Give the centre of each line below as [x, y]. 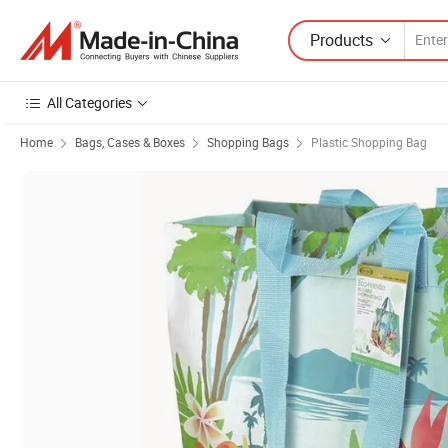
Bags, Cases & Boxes [130, 142]
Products [341, 39]
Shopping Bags [248, 142]
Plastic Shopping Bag [369, 142]
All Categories [89, 102]
